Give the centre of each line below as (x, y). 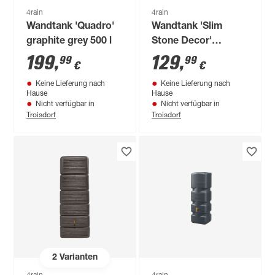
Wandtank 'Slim (188, 27)
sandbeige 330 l (188, 56)
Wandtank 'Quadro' (71, 27)
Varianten (77, 258)
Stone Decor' (182, 42)
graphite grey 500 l (69, 42)
